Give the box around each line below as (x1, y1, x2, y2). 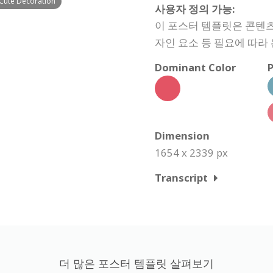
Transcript (155, 171, 208, 185)
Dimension (155, 129, 210, 143)
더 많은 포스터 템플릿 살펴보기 (59, 256, 214, 271)
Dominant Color (155, 60, 236, 74)
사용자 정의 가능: (155, 2, 235, 16)
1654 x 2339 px (155, 146, 228, 160)
